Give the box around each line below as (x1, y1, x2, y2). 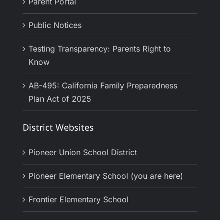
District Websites (23, 121, 94, 134)
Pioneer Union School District (28, 147, 137, 158)
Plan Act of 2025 (28, 94, 91, 104)
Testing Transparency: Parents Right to (28, 44, 171, 54)
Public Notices (28, 20, 82, 30)
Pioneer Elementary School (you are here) (28, 171, 183, 181)
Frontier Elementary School (28, 194, 129, 205)
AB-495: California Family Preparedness (28, 81, 177, 91)
